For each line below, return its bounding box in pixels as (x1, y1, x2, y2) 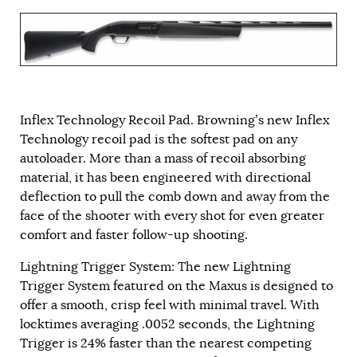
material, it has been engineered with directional (20, 170, 311, 186)
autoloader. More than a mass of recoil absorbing (20, 151, 306, 167)
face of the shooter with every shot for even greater (20, 208, 324, 225)
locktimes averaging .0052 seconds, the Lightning (20, 316, 315, 333)
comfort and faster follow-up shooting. (20, 227, 248, 244)
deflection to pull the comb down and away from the (20, 189, 330, 206)
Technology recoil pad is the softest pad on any (20, 131, 297, 148)
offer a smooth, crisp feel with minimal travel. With (20, 297, 320, 314)
